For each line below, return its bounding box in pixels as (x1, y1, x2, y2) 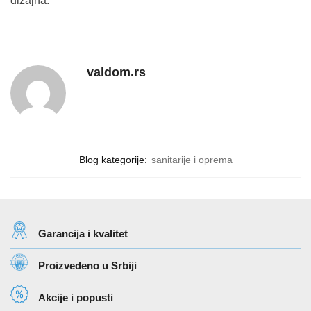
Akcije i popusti (38, 292, 113, 303)
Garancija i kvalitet (38, 228, 128, 239)
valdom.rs (87, 65, 146, 79)
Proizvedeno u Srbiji (38, 260, 137, 271)
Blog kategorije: (78, 154, 147, 165)
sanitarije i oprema (151, 154, 233, 165)
